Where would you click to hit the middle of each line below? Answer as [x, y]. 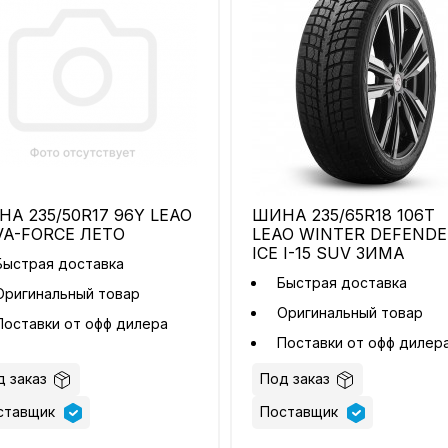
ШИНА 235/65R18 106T [343, 215]
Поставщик [300, 412]
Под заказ [294, 379]
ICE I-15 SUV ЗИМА [328, 253]
